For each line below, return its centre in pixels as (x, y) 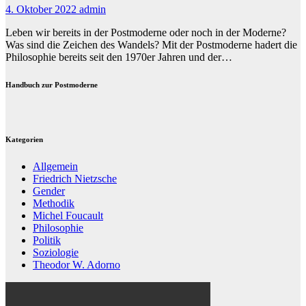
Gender (49, 191)
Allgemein (55, 167)
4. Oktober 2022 (42, 10)
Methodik (54, 204)
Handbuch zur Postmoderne (52, 85)
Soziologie (56, 253)
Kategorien (24, 140)
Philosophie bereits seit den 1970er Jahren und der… (119, 57)
